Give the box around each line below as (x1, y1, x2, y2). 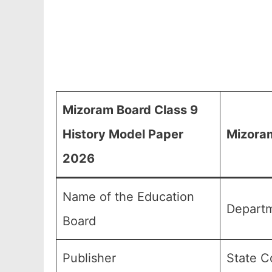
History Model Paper (63, 127, 183, 141)
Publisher (63, 251, 116, 265)
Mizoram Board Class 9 (63, 103, 198, 117)
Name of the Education (63, 189, 194, 204)
